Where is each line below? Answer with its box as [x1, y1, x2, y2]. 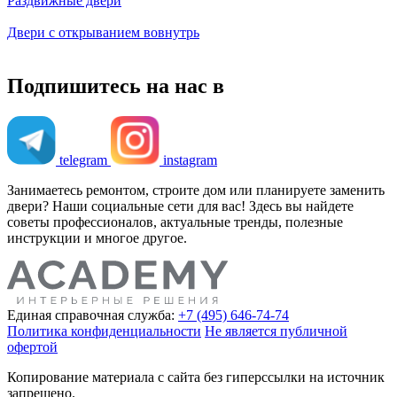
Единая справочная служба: [7, 307, 175, 323]
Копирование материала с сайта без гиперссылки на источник [7, 369, 385, 385]
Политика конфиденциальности [7, 323, 201, 339]
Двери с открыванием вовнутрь [7, 25, 199, 41]
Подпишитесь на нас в [7, 74, 224, 97]
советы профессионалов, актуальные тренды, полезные [7, 214, 343, 230]
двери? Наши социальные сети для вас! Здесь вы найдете [7, 198, 354, 214]
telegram [59, 152, 107, 167]
